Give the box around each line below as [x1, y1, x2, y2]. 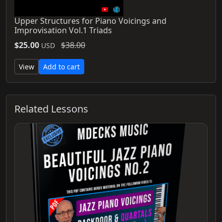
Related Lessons [14, 102, 88, 115]
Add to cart [43, 61, 80, 71]
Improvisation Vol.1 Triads [14, 24, 112, 36]
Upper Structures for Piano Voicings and [14, 15, 166, 26]
